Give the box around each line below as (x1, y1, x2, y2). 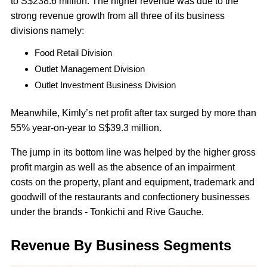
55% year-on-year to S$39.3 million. (11, 123, 166, 133)
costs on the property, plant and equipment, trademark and (11, 177, 254, 188)
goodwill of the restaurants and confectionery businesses (11, 192, 250, 203)
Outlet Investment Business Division (35, 80, 178, 91)
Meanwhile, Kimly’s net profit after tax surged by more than (11, 108, 256, 119)
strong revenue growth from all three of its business (11, 11, 225, 21)
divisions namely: (11, 26, 86, 36)
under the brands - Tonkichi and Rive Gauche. (11, 207, 204, 218)
